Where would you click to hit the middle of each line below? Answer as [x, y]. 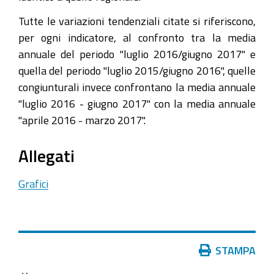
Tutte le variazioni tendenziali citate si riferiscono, [137, 21]
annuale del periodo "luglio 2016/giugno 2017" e [137, 54]
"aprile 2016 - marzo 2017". [82, 120]
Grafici [33, 183]
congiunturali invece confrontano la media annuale [137, 87]
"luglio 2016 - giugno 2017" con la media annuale [137, 103]
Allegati [46, 156]
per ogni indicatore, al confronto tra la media [137, 37]
